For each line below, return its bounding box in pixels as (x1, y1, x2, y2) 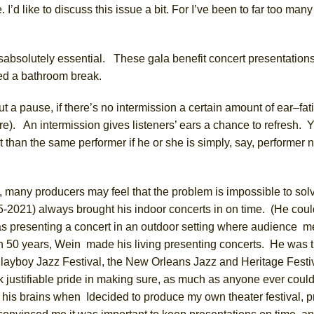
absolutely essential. (4, 52, 111, 64)
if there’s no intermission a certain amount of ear (56, 101, 293, 114)
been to (209, 3, 252, 15)
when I (53, 290, 89, 303)
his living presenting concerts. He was (114, 238, 310, 250)
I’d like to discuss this (5, 3, 116, 15)
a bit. (145, 3, 172, 15)
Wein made (55, 238, 114, 250)
